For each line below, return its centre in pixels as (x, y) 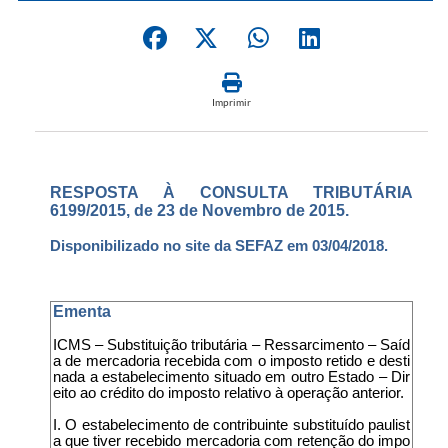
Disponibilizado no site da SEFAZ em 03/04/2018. (219, 245)
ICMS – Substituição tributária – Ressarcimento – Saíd (231, 344)
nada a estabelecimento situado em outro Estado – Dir (231, 376)
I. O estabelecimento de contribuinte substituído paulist (231, 424)
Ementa (82, 311)
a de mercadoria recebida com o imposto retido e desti (231, 360)
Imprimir (231, 101)
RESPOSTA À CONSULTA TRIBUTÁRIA (231, 192)
